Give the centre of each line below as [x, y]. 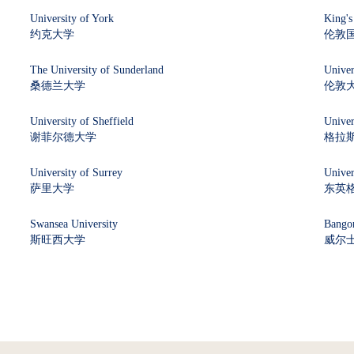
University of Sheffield [81, 121]
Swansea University [73, 224]
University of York [72, 19]
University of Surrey [76, 173]
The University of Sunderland [96, 70]
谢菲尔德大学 [63, 137]
